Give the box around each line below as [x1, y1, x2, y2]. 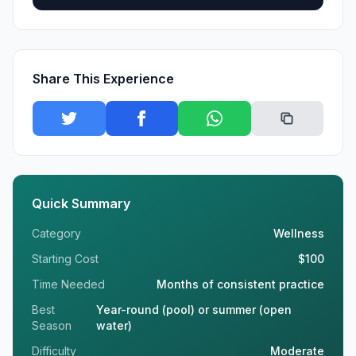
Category [32, 226, 81, 241]
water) [95, 319, 132, 333]
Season [32, 319, 72, 333]
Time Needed [32, 277, 105, 292]
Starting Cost [32, 252, 99, 266]
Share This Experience [33, 71, 174, 87]
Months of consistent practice [157, 277, 324, 292]
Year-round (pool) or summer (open [95, 303, 292, 317]
